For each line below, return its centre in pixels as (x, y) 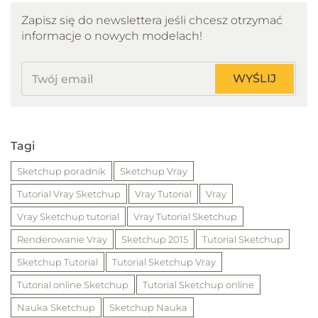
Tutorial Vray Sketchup (69, 194)
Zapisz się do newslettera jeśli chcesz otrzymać (152, 20)
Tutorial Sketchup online (198, 285)
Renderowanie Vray (62, 239)
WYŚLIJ (254, 78)
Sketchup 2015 (155, 239)
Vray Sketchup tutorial (68, 216)
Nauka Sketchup (56, 307)
